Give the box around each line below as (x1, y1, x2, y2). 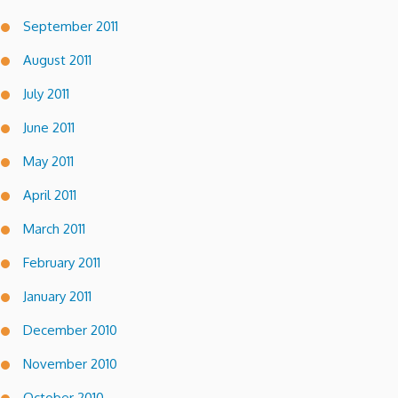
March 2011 (23, 219, 85, 237)
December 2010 (23, 321, 117, 338)
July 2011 (23, 84, 69, 102)
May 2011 (23, 152, 74, 170)
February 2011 (23, 253, 100, 271)
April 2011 (23, 186, 76, 203)
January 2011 (23, 287, 92, 305)
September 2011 (23, 17, 118, 35)
